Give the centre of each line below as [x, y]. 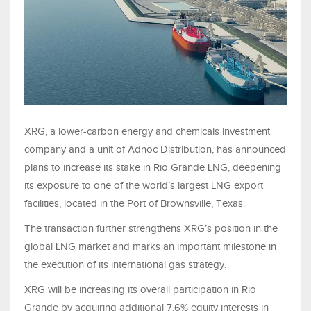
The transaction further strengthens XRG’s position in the [151, 229]
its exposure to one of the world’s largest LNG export [144, 186]
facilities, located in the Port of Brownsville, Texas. [135, 204]
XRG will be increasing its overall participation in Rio [140, 290]
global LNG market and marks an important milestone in [150, 247]
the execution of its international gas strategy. [125, 265]
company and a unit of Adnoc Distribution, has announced [155, 150]
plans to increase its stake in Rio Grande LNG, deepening [153, 168]
